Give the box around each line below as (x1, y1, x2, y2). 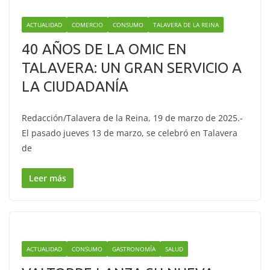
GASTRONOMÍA (112, 245, 155, 253)
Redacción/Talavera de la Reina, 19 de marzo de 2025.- (22, 112, 243, 124)
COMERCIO (72, 20, 103, 29)
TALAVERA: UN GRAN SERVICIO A (22, 60, 242, 76)
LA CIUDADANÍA (22, 78, 128, 95)
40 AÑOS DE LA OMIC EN (22, 41, 186, 57)
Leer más (29, 172, 66, 184)
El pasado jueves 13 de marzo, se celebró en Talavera (22, 127, 237, 139)
